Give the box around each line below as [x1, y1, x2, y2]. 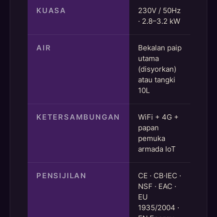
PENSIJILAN [36, 171, 87, 181]
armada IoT [138, 144, 176, 154]
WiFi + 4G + [138, 112, 179, 122]
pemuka [138, 134, 165, 143]
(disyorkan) [138, 64, 176, 74]
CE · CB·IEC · [138, 171, 181, 181]
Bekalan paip [138, 43, 182, 53]
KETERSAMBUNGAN [36, 112, 121, 122]
